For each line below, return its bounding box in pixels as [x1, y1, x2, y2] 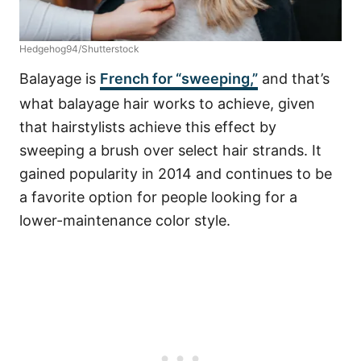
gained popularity [19, 165, 142, 182]
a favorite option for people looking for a [19, 189, 297, 205]
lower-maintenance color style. [19, 212, 230, 229]
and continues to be [192, 165, 332, 182]
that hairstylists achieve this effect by [19, 118, 276, 135]
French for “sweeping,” [100, 70, 258, 87]
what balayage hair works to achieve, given [19, 95, 315, 112]
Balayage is [19, 70, 100, 87]
